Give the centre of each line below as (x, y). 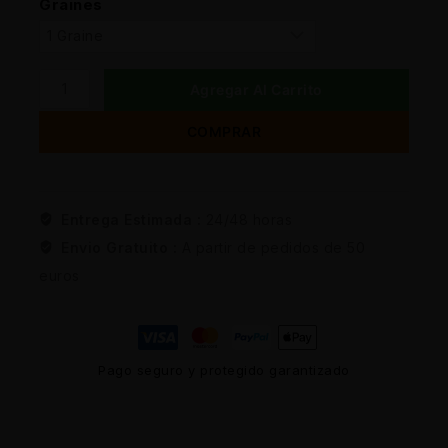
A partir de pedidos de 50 (273, 247)
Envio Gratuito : (121, 247)
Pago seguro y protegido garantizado (224, 369)
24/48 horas (248, 219)
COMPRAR (224, 131)
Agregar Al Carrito (256, 89)
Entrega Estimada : (133, 219)
